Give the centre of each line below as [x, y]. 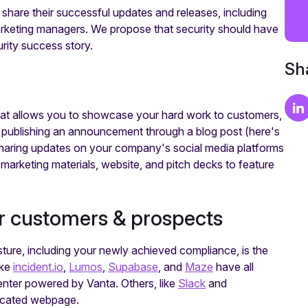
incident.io [38, 266]
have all [233, 266]
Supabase [133, 266]
